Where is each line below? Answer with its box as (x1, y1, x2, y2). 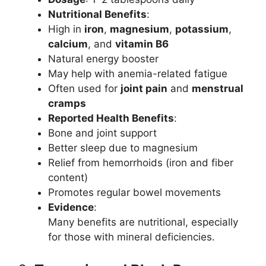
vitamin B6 (115, 37, 169, 50)
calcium (48, 37, 88, 50)
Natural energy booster (48, 52, 159, 65)
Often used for (48, 82, 121, 94)
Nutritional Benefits (48, 8, 147, 20)
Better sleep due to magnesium (48, 141, 198, 154)
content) (48, 171, 88, 183)
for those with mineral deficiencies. (48, 230, 215, 243)
